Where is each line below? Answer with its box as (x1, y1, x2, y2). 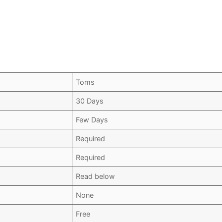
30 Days (76, 97, 104, 106)
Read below (76, 172, 115, 181)
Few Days (76, 115, 109, 124)
